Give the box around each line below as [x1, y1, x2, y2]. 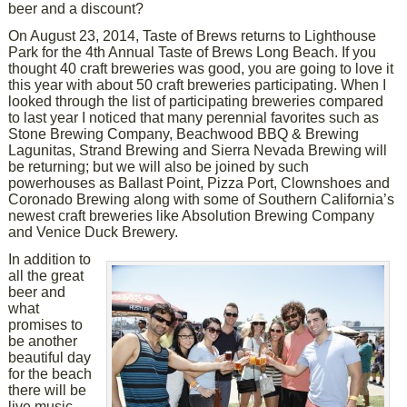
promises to [8, 317, 84, 333]
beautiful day [8, 350, 92, 365]
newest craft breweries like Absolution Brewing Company [8, 208, 375, 223]
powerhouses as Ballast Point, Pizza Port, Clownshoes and [8, 175, 391, 191]
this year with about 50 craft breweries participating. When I [8, 77, 387, 93]
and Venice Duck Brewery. [8, 224, 179, 240]
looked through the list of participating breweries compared [8, 94, 384, 109]
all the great [8, 268, 84, 283]
